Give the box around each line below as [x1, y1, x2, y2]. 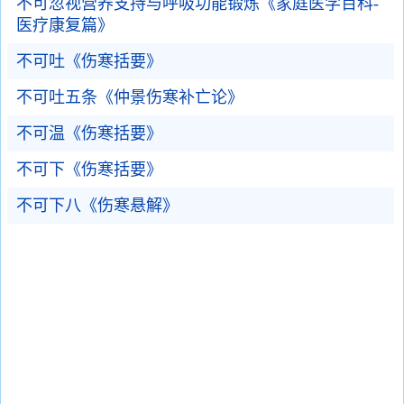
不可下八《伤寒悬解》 [16, 197, 179, 215]
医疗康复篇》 [16, 16, 114, 34]
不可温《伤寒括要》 [16, 124, 162, 142]
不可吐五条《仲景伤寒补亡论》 [16, 88, 243, 106]
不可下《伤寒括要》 [16, 161, 162, 179]
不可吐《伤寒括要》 [16, 52, 162, 70]
